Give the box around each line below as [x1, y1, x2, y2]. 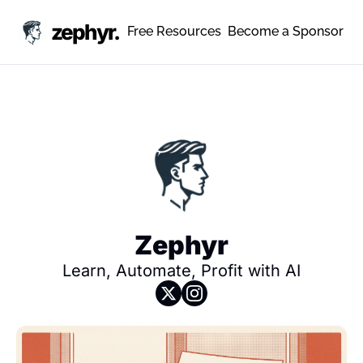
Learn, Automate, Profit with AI [62, 261, 301, 280]
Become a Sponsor [227, 23, 344, 39]
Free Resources [126, 23, 221, 39]
